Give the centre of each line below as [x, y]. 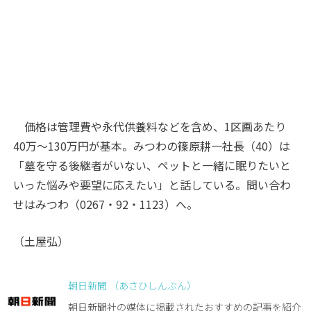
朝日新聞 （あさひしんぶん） [132, 285]
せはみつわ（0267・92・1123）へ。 [106, 204]
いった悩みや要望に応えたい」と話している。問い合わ [152, 185]
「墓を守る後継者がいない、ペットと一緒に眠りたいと [152, 165]
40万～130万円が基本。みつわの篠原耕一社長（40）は [152, 146]
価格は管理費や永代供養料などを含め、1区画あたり [150, 126]
